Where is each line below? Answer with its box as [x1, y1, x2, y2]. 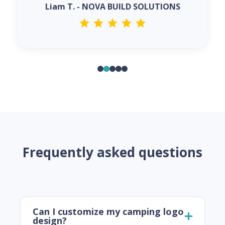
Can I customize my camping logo [33, 205, 184, 218]
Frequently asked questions [23, 143, 202, 162]
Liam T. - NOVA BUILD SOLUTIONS [45, 1, 180, 13]
